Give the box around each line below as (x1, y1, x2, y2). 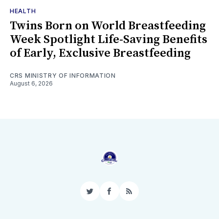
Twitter (89, 190, 115, 200)
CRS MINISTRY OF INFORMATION (10, 72, 116, 80)
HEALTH (10, 7, 36, 15)
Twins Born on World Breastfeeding (10, 19, 206, 34)
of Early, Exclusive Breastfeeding (10, 46, 191, 61)
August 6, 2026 (10, 80, 53, 88)
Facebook (109, 190, 146, 200)
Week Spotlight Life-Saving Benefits (10, 32, 207, 47)
